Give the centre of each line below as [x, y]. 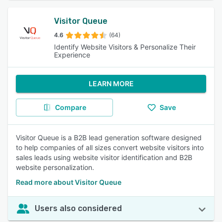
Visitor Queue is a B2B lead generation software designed [109, 138]
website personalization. [55, 167]
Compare [70, 107]
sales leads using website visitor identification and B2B [104, 157]
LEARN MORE [111, 83]
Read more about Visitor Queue [69, 182]
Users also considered [78, 208]
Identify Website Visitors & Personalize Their [125, 47]
